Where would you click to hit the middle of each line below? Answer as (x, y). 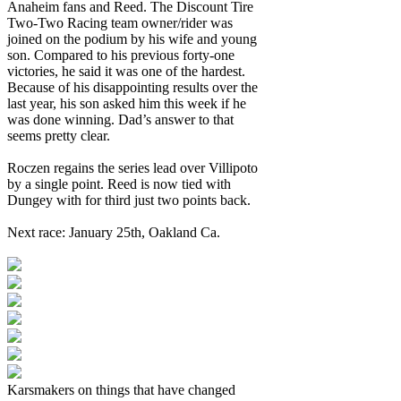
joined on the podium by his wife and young (132, 38)
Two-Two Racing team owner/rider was (120, 22)
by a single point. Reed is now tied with (119, 183)
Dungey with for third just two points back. (129, 200)
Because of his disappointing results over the (132, 87)
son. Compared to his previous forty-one (121, 55)
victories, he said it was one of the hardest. (126, 71)
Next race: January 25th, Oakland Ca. (114, 232)
